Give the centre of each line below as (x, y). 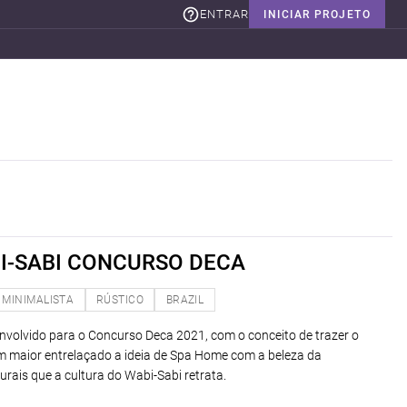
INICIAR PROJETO (317, 14)
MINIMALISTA (38, 299)
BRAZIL (185, 299)
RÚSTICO (120, 299)
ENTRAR (225, 14)
